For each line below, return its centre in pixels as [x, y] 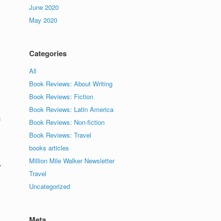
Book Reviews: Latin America [72, 109]
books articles [49, 148]
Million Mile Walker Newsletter [72, 161]
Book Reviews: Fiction [61, 96]
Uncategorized [50, 186]
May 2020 [43, 20]
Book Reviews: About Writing [71, 84]
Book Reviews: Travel [60, 135]
